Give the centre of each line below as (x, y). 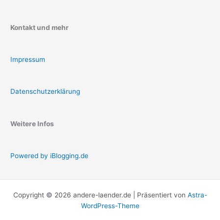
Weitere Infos (32, 124)
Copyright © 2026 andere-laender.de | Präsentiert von (100, 195)
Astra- (197, 195)
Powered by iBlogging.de (50, 155)
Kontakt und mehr (40, 27)
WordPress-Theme (110, 206)
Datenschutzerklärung (45, 92)
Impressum (28, 59)
